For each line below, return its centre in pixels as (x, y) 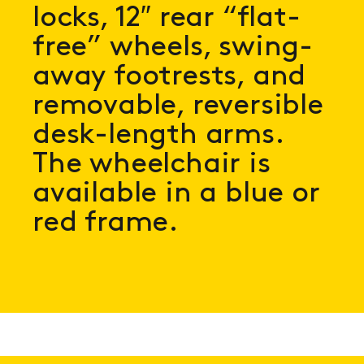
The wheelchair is (152, 165)
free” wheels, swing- (173, 48)
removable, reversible (178, 106)
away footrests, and (169, 77)
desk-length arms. (158, 135)
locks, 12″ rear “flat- (167, 18)
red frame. (106, 223)
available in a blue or (176, 194)
